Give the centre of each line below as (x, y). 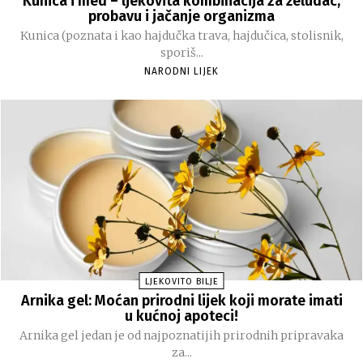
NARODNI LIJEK (181, 71)
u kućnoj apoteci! (181, 316)
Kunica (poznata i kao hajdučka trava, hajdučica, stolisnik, (181, 35)
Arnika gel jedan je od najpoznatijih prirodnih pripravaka (181, 335)
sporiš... (181, 52)
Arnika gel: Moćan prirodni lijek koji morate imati (181, 300)
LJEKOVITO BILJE (181, 281)
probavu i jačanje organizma (181, 16)
